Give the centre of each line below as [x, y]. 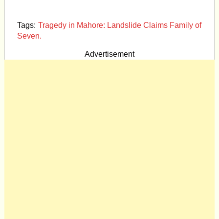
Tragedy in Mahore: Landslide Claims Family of [120, 25]
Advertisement [109, 54]
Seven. [29, 36]
